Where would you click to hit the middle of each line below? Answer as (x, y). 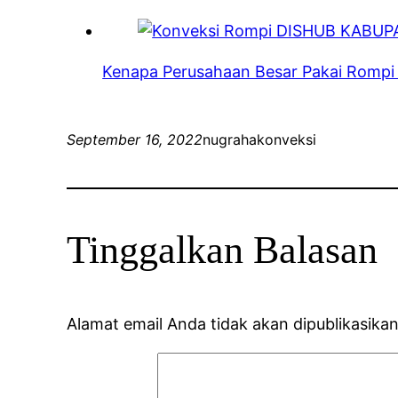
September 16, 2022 (135, 140)
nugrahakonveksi (260, 140)
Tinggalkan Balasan (223, 251)
